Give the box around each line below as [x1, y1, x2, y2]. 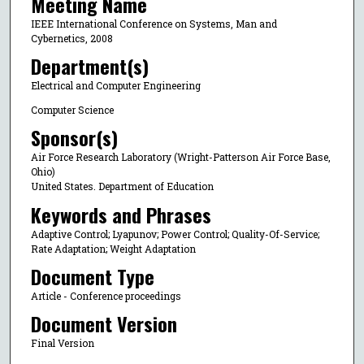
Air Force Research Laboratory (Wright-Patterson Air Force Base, [30, 150, 331, 164]
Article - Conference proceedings [30, 288, 181, 302]
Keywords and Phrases [30, 199, 211, 229]
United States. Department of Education [30, 180, 214, 193]
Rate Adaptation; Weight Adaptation [30, 241, 196, 255]
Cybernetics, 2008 [30, 31, 113, 45]
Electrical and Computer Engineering [30, 79, 201, 93]
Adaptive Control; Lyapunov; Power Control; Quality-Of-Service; [30, 227, 319, 240]
